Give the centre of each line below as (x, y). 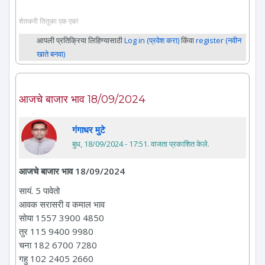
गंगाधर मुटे (89, 129)
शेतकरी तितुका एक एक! (49, 20)
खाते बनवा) (51, 54)
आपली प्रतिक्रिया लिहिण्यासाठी (80, 40)
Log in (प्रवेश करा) (152, 40)
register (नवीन (219, 40)
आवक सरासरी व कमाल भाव (62, 204)
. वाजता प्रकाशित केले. (178, 143)
